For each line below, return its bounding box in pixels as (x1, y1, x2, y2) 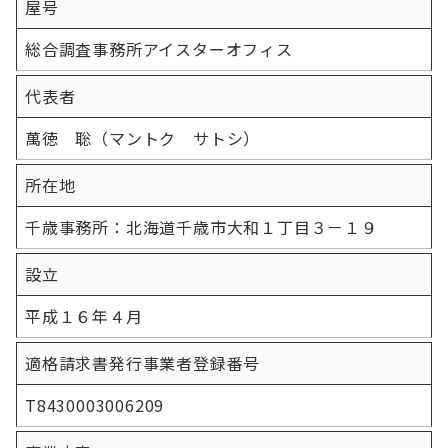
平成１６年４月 (25, 304, 143, 328)
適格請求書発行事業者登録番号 (25, 351, 261, 375)
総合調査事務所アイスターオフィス (25, 37, 293, 61)
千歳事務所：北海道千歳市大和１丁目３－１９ (25, 215, 378, 239)
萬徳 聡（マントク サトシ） (25, 126, 261, 150)
